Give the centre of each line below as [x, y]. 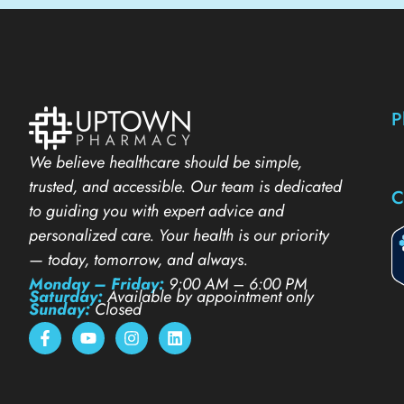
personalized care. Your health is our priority [179, 235]
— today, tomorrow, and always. [138, 259]
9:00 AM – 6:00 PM [238, 284]
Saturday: [68, 296]
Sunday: [62, 309]
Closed [118, 309]
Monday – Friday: [99, 284]
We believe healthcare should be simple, [165, 162]
